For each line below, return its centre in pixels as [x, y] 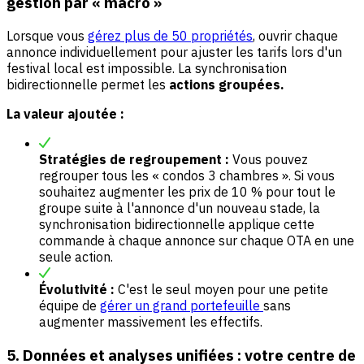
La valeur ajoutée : [65, 114]
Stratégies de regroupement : [134, 160]
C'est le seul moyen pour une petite [221, 290]
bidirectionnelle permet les [88, 85]
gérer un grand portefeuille [182, 306]
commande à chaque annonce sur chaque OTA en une [197, 241]
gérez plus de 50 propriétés [170, 36]
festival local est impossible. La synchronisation [147, 69]
